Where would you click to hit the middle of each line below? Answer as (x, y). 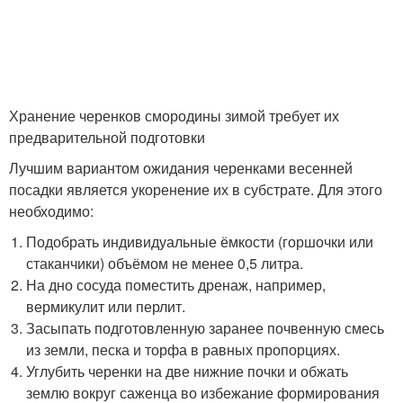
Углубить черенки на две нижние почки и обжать (188, 371)
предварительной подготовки (107, 137)
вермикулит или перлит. (106, 306)
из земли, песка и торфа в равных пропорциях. (184, 349)
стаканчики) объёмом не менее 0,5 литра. (165, 263)
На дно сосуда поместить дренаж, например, (176, 284)
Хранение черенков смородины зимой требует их (174, 115)
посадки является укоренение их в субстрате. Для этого (196, 189)
